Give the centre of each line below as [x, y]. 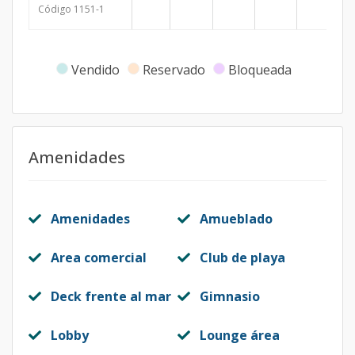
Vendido [95, 70]
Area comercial [99, 258]
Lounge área [240, 335]
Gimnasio [230, 296]
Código [55, 9]
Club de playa [242, 258]
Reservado [174, 70]
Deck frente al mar [111, 296]
